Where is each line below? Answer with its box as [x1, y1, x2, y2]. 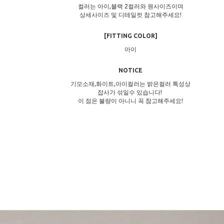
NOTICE [118, 67, 142, 74]
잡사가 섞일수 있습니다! [97, 89, 163, 96]
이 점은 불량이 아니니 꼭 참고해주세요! [78, 97, 183, 104]
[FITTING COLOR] [103, 32, 157, 39]
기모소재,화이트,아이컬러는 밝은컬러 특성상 [70, 80, 190, 87]
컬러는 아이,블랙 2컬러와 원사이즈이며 [77, 3, 183, 10]
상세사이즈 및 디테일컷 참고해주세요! [79, 11, 181, 18]
